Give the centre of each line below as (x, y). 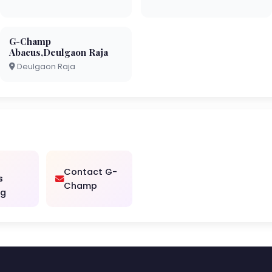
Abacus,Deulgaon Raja (59, 52)
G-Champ (30, 41)
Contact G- (91, 172)
